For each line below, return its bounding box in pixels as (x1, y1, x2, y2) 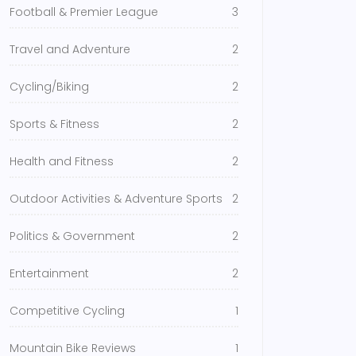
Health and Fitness (10, 153, 114, 169)
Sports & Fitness (10, 116, 99, 132)
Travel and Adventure (10, 41, 130, 57)
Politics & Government (10, 228, 135, 244)
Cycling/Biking (10, 79, 89, 95)
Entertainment (10, 265, 89, 281)
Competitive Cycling (10, 303, 125, 319)
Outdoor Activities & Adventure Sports (10, 191, 222, 207)
